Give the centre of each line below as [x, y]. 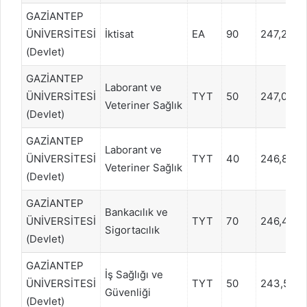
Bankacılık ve [136, 212]
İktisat [119, 34]
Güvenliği [128, 292]
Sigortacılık [132, 230]
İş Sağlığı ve [134, 274]
